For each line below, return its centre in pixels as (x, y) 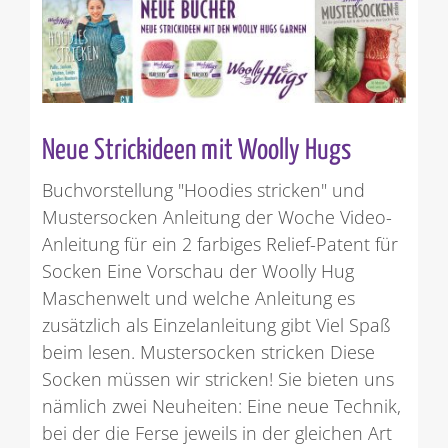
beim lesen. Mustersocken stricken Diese (208, 352)
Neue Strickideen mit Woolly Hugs (196, 150)
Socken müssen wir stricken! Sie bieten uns (217, 379)
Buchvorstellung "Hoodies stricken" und (203, 190)
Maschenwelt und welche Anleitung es (198, 298)
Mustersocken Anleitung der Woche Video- (216, 217)
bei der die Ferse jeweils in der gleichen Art (216, 433)
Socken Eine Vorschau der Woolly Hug (197, 271)
